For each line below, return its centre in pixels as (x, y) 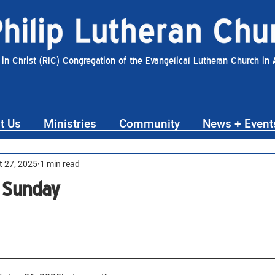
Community (149, 124)
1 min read (60, 164)
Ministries (70, 124)
